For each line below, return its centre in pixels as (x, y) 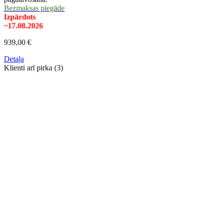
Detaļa (14, 59)
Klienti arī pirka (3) (33, 68)
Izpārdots (20, 17)
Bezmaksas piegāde (34, 8)
